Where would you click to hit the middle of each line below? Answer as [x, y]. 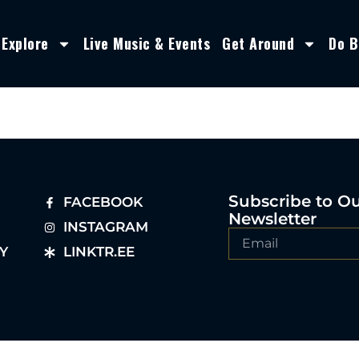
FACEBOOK [103, 202]
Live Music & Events [146, 43]
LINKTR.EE [99, 252]
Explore [25, 43]
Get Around [258, 43]
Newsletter [272, 219]
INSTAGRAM [106, 227]
